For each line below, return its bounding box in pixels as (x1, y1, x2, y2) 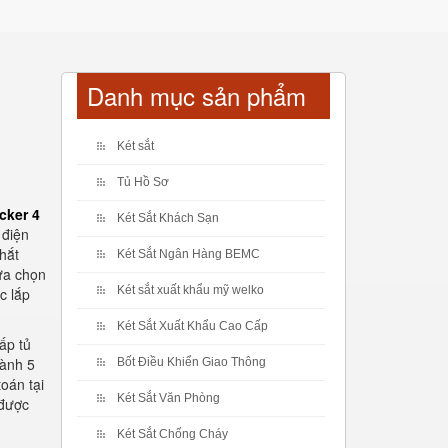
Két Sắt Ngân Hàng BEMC (117, 247, 260, 261)
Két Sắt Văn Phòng (117, 391, 220, 405)
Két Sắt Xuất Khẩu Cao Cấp (117, 319, 268, 333)
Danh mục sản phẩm (87, 78, 306, 113)
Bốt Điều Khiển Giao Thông (117, 355, 266, 369)
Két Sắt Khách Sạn (117, 211, 219, 225)
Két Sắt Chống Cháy (117, 427, 228, 441)
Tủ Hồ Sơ (117, 175, 169, 189)
